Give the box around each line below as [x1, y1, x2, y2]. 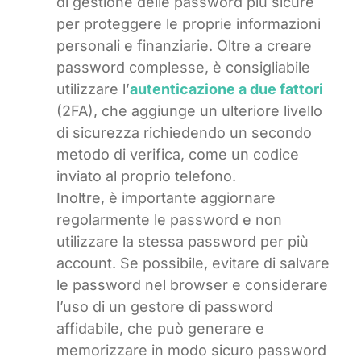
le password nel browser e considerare [56, 276, 328, 294]
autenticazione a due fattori [130, 81, 323, 98]
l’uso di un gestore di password [56, 298, 273, 316]
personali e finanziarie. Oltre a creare [56, 37, 312, 55]
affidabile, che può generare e [56, 320, 264, 338]
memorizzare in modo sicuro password [56, 342, 326, 359]
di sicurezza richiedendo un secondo [56, 124, 312, 142]
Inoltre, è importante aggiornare [56, 189, 276, 207]
